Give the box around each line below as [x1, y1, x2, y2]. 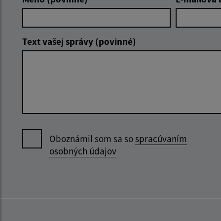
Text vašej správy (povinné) [22, 36, 136, 48]
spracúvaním [135, 133, 187, 145]
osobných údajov [49, 145, 116, 157]
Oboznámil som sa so [49, 133, 135, 145]
